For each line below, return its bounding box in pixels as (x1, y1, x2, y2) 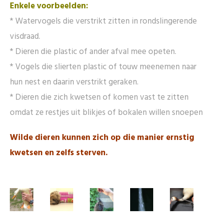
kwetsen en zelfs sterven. (10, 146, 108, 160)
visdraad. (10, 29, 40, 43)
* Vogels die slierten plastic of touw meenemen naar (10, 60, 196, 74)
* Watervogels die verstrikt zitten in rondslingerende (10, 14, 197, 28)
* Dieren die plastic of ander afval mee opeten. (10, 45, 176, 58)
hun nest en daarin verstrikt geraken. (10, 75, 138, 89)
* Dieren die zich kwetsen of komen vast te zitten (10, 90, 189, 104)
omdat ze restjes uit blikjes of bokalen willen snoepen (10, 106, 203, 119)
